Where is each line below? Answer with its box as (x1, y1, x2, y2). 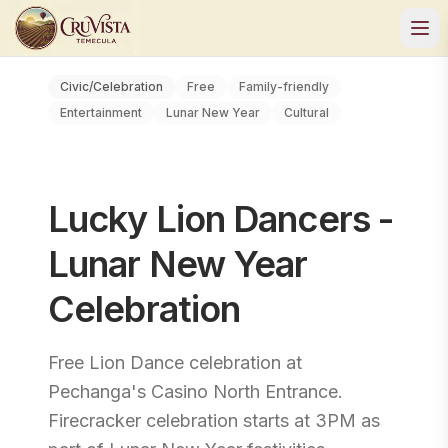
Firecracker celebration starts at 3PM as (48, 410, 380, 431)
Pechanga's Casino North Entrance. (48, 381, 343, 402)
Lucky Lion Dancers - (48, 197, 395, 241)
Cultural (284, 105, 329, 120)
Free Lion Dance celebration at (48, 352, 302, 373)
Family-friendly (239, 79, 329, 94)
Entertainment (60, 105, 142, 120)
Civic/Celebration (60, 79, 163, 94)
